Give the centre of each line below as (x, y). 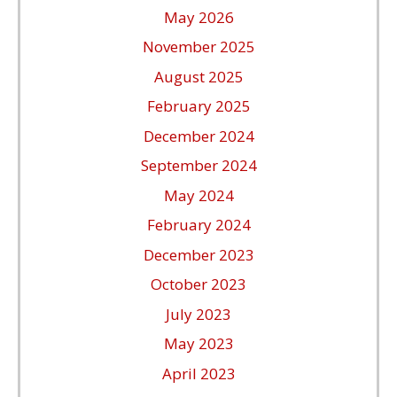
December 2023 (198, 254)
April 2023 (198, 373)
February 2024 (198, 225)
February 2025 (198, 106)
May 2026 (198, 17)
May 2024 (198, 195)
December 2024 (198, 136)
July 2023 (198, 314)
